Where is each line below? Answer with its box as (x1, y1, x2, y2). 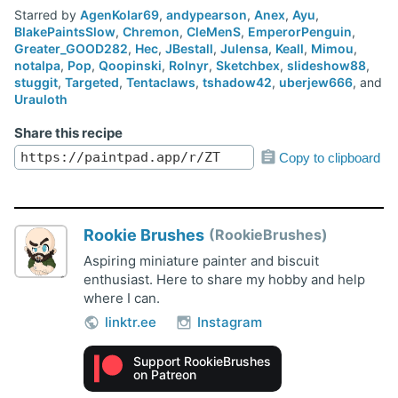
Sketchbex (216, 58, 280, 74)
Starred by (14, 7, 80, 23)
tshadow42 (203, 75, 272, 91)
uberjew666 (279, 75, 353, 91)
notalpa (14, 58, 60, 74)
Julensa (220, 41, 268, 57)
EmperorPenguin (248, 24, 352, 40)
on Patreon (133, 366, 196, 382)
